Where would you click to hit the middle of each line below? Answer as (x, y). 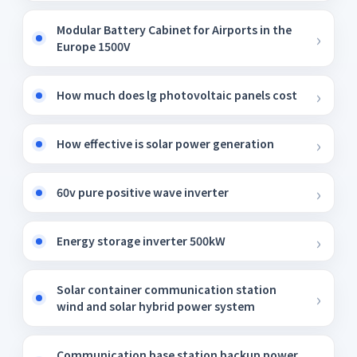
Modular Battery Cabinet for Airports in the (174, 29)
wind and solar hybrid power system (156, 306)
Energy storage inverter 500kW (141, 241)
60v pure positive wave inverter (143, 192)
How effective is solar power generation (165, 143)
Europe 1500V (93, 46)
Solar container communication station (167, 289)
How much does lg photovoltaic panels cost (177, 95)
